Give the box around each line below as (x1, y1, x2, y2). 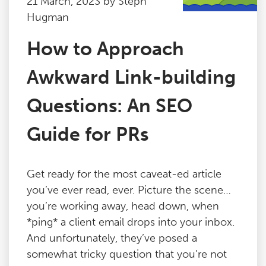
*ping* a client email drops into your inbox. (27, 216, 235, 229)
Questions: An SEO (27, 94, 192, 117)
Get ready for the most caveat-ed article (27, 167, 221, 180)
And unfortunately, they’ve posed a (27, 232, 197, 245)
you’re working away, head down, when (27, 199, 219, 213)
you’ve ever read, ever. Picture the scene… (27, 183, 231, 197)
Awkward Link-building (27, 66, 236, 88)
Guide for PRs (27, 123, 148, 145)
